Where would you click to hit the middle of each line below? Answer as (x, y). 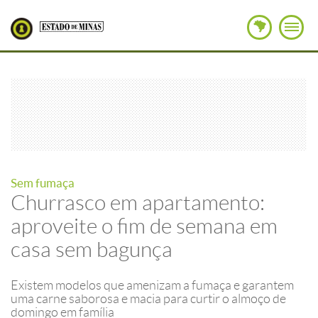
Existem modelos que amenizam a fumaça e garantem (152, 285)
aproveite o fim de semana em (144, 226)
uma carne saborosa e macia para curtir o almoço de (148, 299)
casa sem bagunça (92, 250)
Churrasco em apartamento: (138, 203)
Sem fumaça (43, 183)
